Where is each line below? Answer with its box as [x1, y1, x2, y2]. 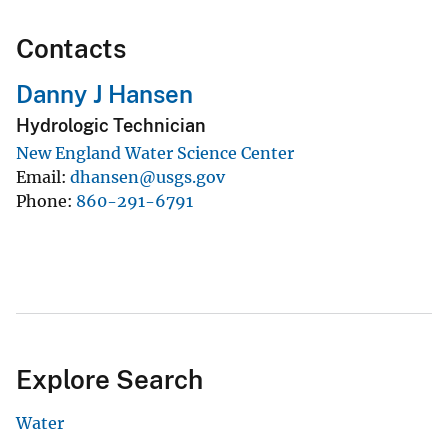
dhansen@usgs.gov [70, 167, 225, 188]
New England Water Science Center [16, 143, 294, 164]
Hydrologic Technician [16, 114, 206, 136]
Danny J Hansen [16, 79, 193, 108]
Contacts [16, 32, 126, 64]
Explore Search [16, 364, 203, 396]
